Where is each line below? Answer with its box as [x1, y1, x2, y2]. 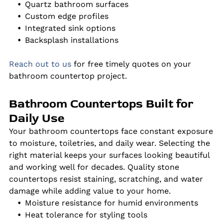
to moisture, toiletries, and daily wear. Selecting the [8, 138, 210, 148]
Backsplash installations [24, 35, 118, 45]
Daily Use [8, 111, 65, 125]
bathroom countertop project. [8, 71, 127, 81]
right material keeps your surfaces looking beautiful [8, 150, 210, 160]
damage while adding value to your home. [8, 186, 171, 196]
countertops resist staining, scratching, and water [8, 174, 203, 184]
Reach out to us [8, 59, 71, 69]
